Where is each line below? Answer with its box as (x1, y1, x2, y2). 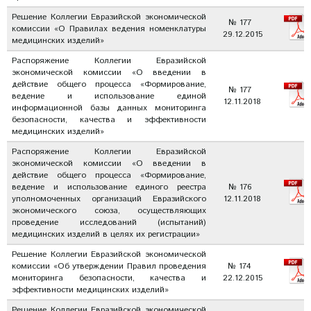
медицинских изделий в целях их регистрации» (12, 228, 200, 240)
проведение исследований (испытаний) (12, 217, 206, 228)
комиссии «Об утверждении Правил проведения (12, 260, 206, 272)
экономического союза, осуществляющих (12, 205, 206, 217)
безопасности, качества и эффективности (12, 114, 206, 126)
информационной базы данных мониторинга (12, 102, 206, 114)
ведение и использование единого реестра (12, 181, 206, 193)
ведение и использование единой (12, 90, 206, 102)
